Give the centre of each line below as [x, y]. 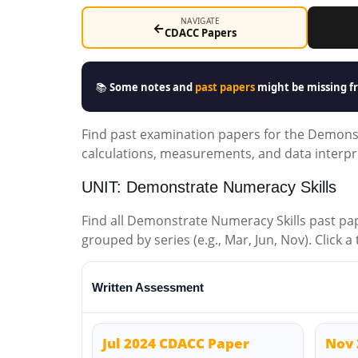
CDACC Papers [200, 33]
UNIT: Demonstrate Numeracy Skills [209, 187]
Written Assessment [148, 287]
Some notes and [152, 87]
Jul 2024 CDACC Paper [176, 343]
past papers [225, 87]
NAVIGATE [201, 21]
